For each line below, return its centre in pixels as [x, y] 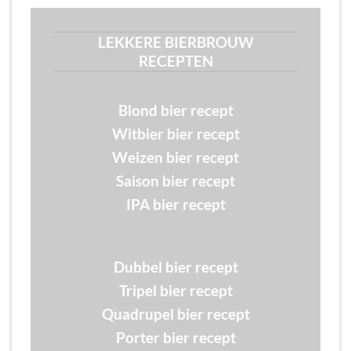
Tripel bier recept [175, 291]
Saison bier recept [175, 180]
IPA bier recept [175, 204]
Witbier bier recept [175, 133]
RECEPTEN [175, 60]
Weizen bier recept [175, 157]
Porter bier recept [175, 338]
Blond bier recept [175, 110]
